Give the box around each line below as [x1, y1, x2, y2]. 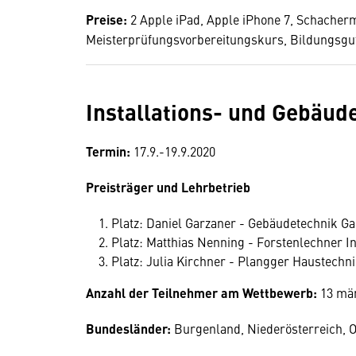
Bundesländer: [86, 319, 174, 338]
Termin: [86, 142, 130, 161]
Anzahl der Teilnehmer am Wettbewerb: [86, 284, 320, 302]
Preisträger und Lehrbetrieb [86, 178, 250, 196]
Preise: [86, 10, 130, 29]
